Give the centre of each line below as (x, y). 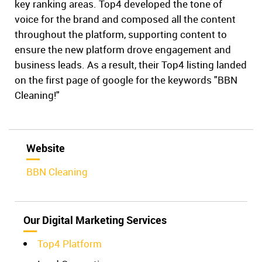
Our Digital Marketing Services (95, 220)
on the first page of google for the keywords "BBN (126, 80)
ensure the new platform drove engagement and (123, 49)
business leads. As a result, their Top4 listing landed (131, 64)
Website (46, 148)
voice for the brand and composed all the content (125, 19)
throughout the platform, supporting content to (121, 34)
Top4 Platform (70, 243)
